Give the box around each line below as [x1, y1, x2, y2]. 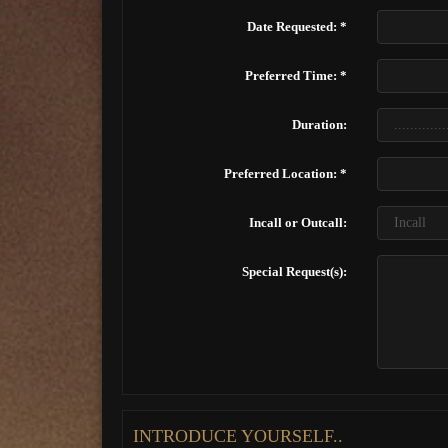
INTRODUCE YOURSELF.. [133, 426, 343, 446]
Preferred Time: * [244, 68, 347, 83]
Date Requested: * [246, 19, 347, 34]
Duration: [291, 117, 347, 132]
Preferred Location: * [223, 166, 347, 181]
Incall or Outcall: [248, 215, 347, 230]
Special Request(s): [241, 264, 347, 279]
